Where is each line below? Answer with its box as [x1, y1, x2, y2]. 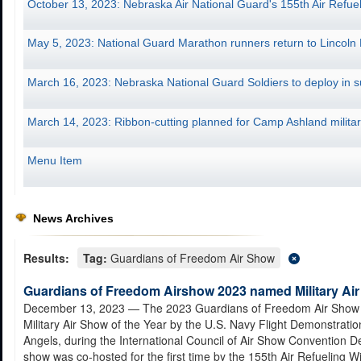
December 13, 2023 [23, 299, 125, 316]
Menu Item [27, 154, 82, 168]
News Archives [33, 211, 114, 225]
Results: [23, 249, 69, 266]
